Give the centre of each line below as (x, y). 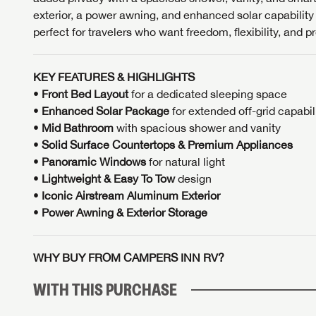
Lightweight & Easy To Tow (108, 178)
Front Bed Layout (85, 93)
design (193, 178)
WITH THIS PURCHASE (105, 290)
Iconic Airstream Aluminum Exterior (131, 195)
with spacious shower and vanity (197, 127)
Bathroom (87, 127)
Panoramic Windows (94, 161)
